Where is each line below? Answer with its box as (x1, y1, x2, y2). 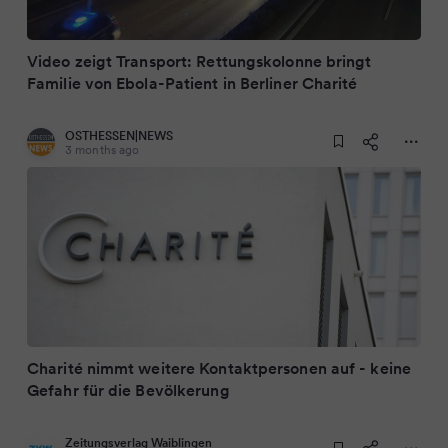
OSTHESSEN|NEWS (65, 128, 173, 143)
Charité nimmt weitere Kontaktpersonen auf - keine (27, 358, 411, 378)
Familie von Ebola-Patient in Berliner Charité (27, 73, 358, 93)
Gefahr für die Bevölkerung (27, 380, 230, 400)
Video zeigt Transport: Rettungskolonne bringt (27, 51, 372, 71)
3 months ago (65, 142, 140, 157)
